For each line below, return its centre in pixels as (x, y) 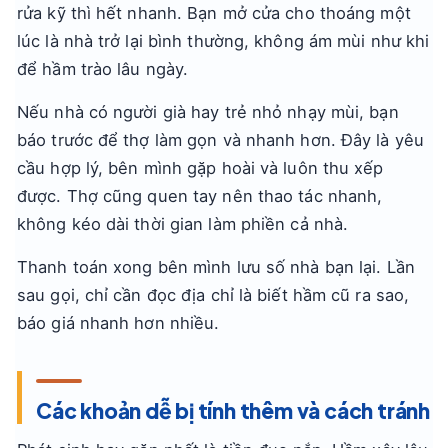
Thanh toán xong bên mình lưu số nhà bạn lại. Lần (216, 267)
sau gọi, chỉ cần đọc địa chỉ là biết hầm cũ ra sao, (213, 295)
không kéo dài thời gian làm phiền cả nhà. (183, 224)
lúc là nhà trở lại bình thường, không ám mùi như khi (223, 41)
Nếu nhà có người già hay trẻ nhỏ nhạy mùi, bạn (208, 112)
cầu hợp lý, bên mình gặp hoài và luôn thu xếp (200, 168)
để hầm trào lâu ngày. (103, 69)
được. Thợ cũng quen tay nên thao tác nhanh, (200, 196)
